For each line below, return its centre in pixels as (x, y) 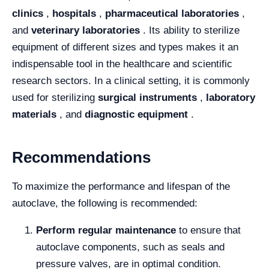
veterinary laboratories (86, 30)
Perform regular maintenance (106, 230)
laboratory (231, 97)
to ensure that (208, 230)
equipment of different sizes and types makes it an (125, 47)
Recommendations (81, 157)
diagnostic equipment (136, 114)
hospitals (74, 13)
